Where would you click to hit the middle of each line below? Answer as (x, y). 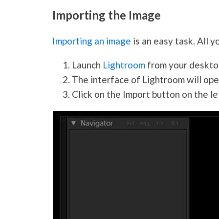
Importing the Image (107, 15)
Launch (88, 65)
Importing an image (92, 41)
